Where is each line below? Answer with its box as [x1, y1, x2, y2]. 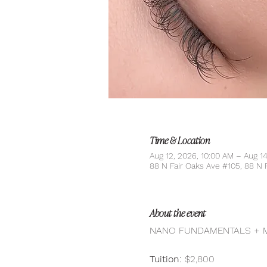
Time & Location [149, 133, 210, 147]
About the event [149, 206, 206, 220]
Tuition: [149, 253, 182, 265]
